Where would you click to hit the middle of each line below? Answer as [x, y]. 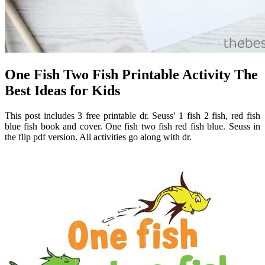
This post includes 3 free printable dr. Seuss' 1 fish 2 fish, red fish [132, 116]
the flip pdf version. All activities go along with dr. [98, 137]
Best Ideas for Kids [62, 91]
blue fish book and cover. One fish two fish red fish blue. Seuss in [132, 127]
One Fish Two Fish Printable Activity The [131, 75]
